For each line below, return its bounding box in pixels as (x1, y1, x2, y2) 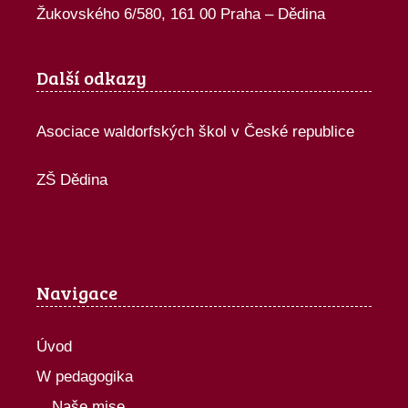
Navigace (36, 279, 117, 305)
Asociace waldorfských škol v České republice (36, 122, 354, 140)
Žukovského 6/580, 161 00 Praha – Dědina (36, 5, 325, 23)
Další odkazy (36, 64, 147, 90)
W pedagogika (36, 367, 133, 385)
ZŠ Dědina (36, 171, 107, 189)
